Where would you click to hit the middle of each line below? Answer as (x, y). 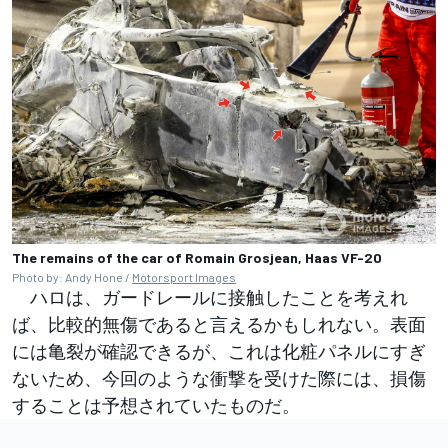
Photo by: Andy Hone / (72, 276)
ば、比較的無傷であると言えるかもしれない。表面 (219, 323)
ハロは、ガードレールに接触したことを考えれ (210, 296)
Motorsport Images (184, 276)
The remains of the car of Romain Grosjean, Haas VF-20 (197, 257)
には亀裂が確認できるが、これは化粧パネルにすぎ (219, 350)
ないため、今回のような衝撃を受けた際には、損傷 (219, 377)
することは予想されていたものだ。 (156, 404)
